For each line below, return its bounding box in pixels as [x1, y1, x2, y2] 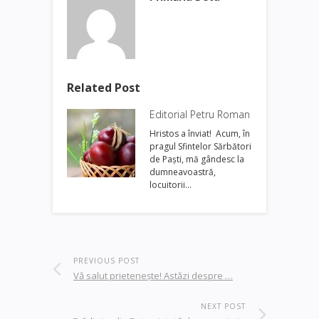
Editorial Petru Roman [150, 107, 250, 121]
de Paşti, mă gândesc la [150, 152, 244, 165]
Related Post [67, 79, 140, 95]
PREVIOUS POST [73, 255, 140, 266]
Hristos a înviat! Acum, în [150, 127, 250, 140]
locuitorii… [150, 178, 192, 191]
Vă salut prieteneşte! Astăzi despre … [73, 268, 233, 282]
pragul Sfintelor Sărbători [150, 140, 251, 152]
